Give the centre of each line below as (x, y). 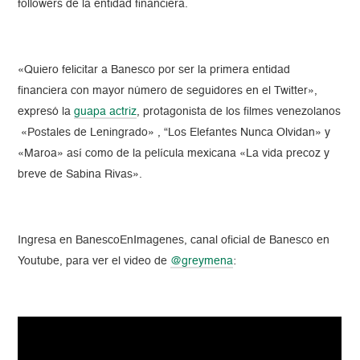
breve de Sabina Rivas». (80, 174)
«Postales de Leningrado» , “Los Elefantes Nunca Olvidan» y (174, 132)
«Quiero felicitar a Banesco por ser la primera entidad (154, 70)
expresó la (46, 111)
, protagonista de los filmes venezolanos (239, 111)
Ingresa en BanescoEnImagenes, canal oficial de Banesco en (174, 240)
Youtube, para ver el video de (94, 261)
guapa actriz (106, 111)
